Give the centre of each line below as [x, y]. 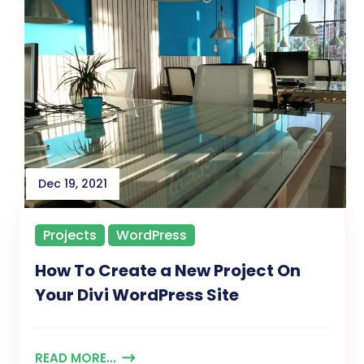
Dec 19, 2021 [73, 184]
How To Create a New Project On [168, 271]
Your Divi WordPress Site [137, 295]
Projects [70, 236]
